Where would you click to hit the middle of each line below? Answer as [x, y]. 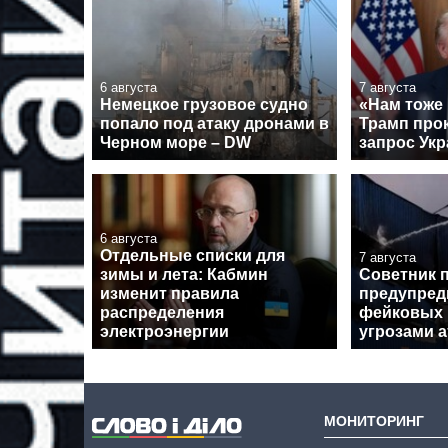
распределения [162, 312]
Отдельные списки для [192, 255]
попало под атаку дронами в [214, 123]
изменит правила [169, 293]
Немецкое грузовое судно [204, 104]
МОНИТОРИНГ [374, 420]
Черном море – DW [175, 142]
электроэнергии [164, 331]
